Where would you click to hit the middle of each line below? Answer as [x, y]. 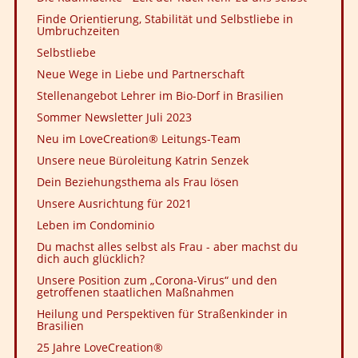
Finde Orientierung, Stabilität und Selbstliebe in [165, 19]
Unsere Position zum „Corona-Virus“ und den [157, 280]
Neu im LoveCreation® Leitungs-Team [139, 139]
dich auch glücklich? [91, 259]
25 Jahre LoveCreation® [100, 347]
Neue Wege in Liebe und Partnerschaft [141, 74]
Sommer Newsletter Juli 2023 [114, 117]
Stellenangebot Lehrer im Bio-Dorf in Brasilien [160, 95]
